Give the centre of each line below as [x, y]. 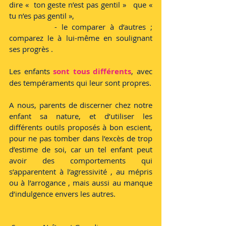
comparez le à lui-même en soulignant [81, 38]
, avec [142, 71]
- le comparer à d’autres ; [32, 27]
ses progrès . [31, 49]
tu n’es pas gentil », [42, 16]
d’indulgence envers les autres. [62, 194]
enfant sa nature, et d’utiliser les [81, 116]
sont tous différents [92, 71]
